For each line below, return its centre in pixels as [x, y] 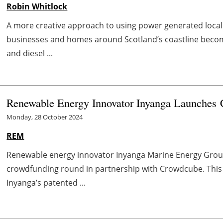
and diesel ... [30, 53]
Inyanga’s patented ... [46, 182]
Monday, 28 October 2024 [45, 117]
